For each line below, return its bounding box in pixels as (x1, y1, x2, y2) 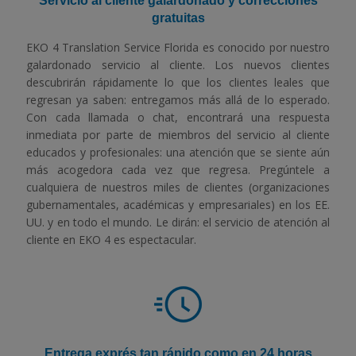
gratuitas (151, 10, 205, 25)
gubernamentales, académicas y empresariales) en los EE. (26, 196, 330, 212)
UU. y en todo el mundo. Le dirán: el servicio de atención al (26, 214, 330, 230)
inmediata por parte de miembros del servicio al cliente (26, 126, 330, 142)
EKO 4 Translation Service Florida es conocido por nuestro (26, 39, 330, 55)
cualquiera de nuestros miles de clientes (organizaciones (26, 179, 330, 195)
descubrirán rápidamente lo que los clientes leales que (26, 74, 330, 90)
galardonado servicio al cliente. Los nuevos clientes (26, 56, 330, 72)
